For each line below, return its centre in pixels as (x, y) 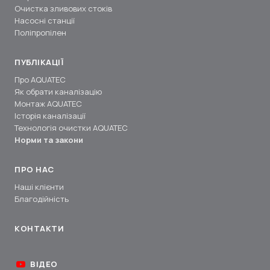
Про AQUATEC (40, 79)
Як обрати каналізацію (58, 91)
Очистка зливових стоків (63, 9)
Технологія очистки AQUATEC (71, 127)
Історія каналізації (50, 115)
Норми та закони (49, 140)
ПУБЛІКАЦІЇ (39, 62)
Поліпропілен (40, 33)
